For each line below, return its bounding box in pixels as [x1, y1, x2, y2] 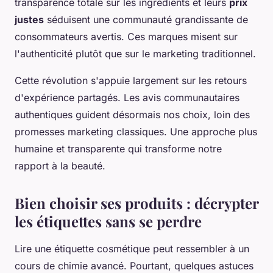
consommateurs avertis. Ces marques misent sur [15, 30, 238, 43]
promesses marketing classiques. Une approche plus [15, 126, 257, 138]
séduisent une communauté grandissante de [44, 13, 248, 26]
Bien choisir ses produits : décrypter [15, 193, 258, 213]
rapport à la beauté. [15, 160, 105, 172]
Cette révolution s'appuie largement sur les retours [15, 74, 247, 87]
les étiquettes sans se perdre [15, 211, 202, 232]
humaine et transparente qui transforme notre [15, 143, 222, 155]
